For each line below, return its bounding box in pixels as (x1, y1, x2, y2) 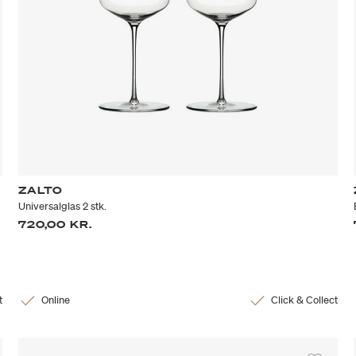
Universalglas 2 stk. (18, 199, 107, 213)
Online (41, 292, 71, 307)
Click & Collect (270, 292, 338, 307)
